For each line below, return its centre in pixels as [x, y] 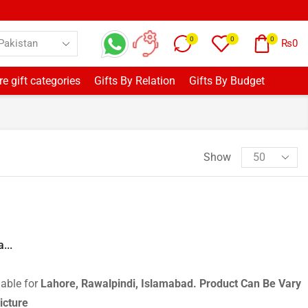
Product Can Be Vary [250, 284]
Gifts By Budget [227, 81]
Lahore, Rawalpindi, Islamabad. [120, 284]
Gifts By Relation [134, 81]
